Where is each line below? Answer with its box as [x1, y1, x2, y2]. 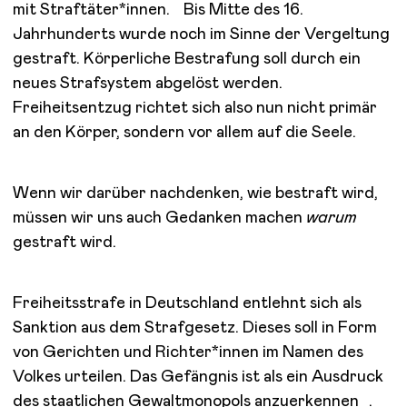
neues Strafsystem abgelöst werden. [12, 74, 283, 92]
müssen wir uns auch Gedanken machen [12, 209, 307, 226]
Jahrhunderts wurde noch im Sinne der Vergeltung [12, 25, 391, 43]
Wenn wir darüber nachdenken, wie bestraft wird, [12, 184, 379, 202]
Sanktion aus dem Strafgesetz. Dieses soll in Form [12, 319, 378, 336]
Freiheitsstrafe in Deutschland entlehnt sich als [12, 294, 362, 312]
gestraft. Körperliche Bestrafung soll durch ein [12, 50, 362, 67]
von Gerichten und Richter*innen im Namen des [12, 343, 364, 361]
